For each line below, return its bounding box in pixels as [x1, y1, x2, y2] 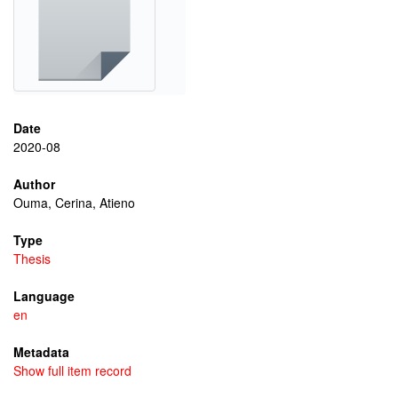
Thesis [13, 250, 51, 267]
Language [13, 287, 75, 305]
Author [13, 175, 55, 193]
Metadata [13, 343, 69, 361]
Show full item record [13, 362, 131, 379]
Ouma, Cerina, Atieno [13, 194, 135, 211]
